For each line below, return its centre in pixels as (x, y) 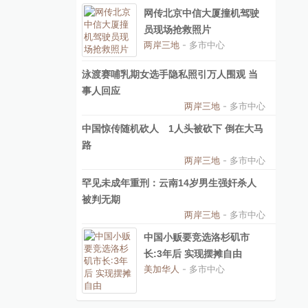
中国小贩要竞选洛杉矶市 (197, 237)
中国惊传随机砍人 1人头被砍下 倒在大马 (173, 129)
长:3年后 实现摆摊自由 (193, 254)
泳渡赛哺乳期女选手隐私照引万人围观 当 (170, 74)
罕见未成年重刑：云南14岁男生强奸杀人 (169, 183)
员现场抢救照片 (177, 30)
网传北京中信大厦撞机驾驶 (201, 13)
